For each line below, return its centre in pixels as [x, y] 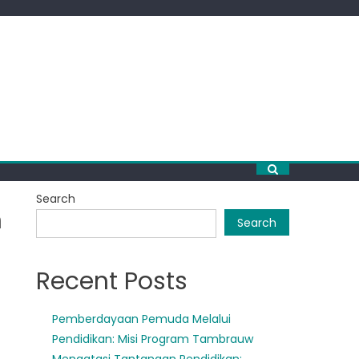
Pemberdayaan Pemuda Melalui [142, 319]
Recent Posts [112, 281]
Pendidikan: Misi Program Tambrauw [153, 339]
